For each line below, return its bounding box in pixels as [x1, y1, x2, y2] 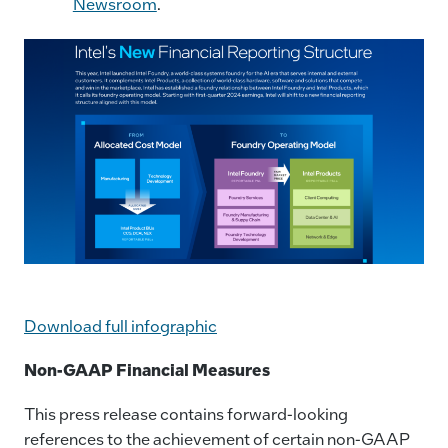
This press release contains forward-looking [24, 403, 348, 425]
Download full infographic [24, 314, 217, 336]
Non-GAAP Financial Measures [24, 358, 270, 380]
